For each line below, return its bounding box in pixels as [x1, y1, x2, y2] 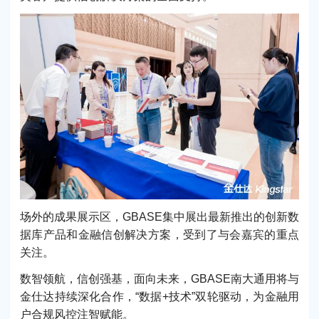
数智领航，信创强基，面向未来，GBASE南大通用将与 [20, 273, 299, 286]
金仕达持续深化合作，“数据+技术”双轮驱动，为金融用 [20, 291, 299, 303]
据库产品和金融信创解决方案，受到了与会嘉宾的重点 [20, 229, 299, 241]
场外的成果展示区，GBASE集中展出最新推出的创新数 [20, 211, 299, 223]
